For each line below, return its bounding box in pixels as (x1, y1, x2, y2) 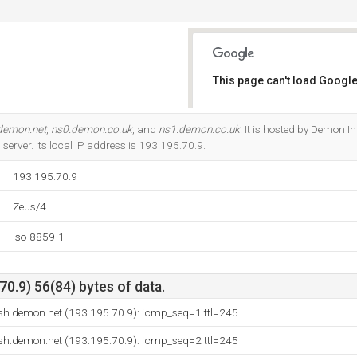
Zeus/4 (13, 200, 46, 213)
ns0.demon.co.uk (51, 123, 132, 135)
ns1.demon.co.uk (159, 123, 240, 135)
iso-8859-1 (13, 230, 65, 243)
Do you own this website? (224, 116, 336, 127)
